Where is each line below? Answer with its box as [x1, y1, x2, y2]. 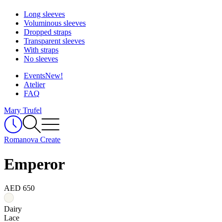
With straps [24, 46, 58, 55]
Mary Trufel [4, 106, 42, 115]
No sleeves [24, 55, 58, 63]
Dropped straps [24, 28, 71, 37]
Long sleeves [24, 10, 65, 19]
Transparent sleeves [24, 37, 85, 46]
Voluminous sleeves [24, 19, 86, 28]
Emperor [4, 155, 65, 173]
